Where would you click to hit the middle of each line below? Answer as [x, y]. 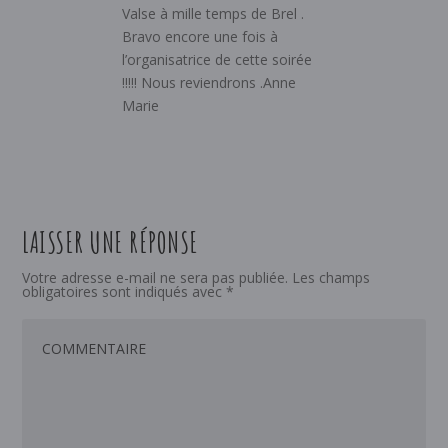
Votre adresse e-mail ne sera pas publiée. [155, 277]
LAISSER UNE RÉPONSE [110, 242]
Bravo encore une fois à [200, 36]
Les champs [329, 277]
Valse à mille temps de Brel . [213, 13]
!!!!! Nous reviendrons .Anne [209, 82]
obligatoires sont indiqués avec [124, 291]
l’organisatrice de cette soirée [217, 59]
